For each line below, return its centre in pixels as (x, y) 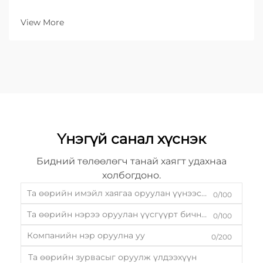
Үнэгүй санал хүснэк (131, 139)
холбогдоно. (131, 175)
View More (42, 22)
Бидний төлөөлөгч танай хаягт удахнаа (131, 161)
